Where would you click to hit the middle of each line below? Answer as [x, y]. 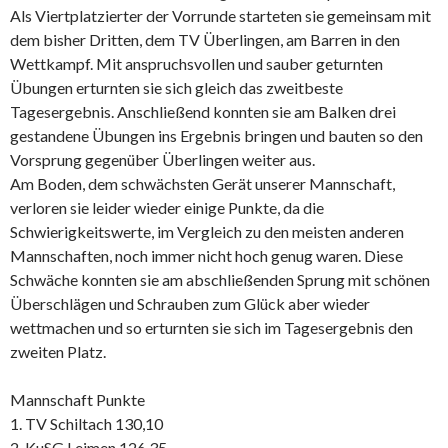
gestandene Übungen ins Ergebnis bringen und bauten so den [216, 135]
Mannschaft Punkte [77, 399]
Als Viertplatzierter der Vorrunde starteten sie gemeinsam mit [220, 15]
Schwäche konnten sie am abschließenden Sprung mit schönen [220, 279]
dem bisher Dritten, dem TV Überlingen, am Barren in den [205, 39]
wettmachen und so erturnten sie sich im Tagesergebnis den [211, 327]
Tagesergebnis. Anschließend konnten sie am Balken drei [203, 111]
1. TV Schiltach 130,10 [86, 423]
